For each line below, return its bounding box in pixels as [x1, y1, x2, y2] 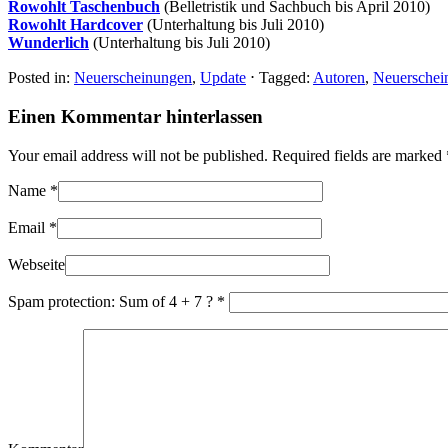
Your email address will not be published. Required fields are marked [8, 146, 446, 164]
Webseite [8, 255, 65, 273]
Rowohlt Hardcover [8, 16, 143, 34]
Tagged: [259, 69, 310, 87]
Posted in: [8, 69, 70, 87]
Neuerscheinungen [74, 69, 192, 87]
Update [200, 69, 246, 87]
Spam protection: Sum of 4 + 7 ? [8, 292, 213, 310]
